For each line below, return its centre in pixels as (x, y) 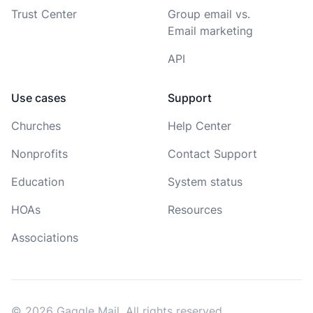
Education (38, 181)
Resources (195, 209)
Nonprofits (39, 153)
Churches (36, 125)
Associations (45, 237)
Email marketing (210, 30)
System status (205, 181)
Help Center (199, 125)
